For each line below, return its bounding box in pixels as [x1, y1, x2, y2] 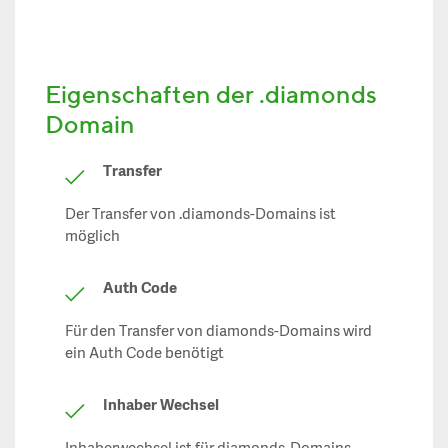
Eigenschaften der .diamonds [45, 79, 377, 109]
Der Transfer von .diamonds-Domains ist [65, 205, 336, 225]
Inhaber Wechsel [103, 396, 219, 416]
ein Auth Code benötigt [65, 344, 224, 364]
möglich [65, 227, 120, 247]
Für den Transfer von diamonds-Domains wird [65, 322, 372, 342]
